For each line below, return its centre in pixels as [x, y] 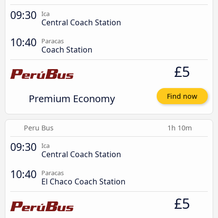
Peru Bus [39, 128]
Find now [182, 96]
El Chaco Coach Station [83, 182]
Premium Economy [72, 98]
